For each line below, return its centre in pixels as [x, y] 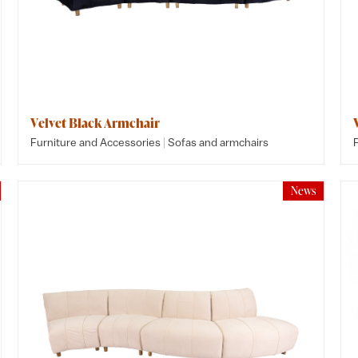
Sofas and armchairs [219, 142]
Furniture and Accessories [96, 142]
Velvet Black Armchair [95, 123]
